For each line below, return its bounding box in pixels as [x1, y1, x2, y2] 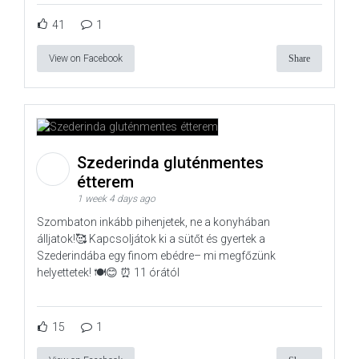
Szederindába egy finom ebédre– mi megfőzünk [37, 249, 276, 263]
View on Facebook [49, 52, 123, 64]
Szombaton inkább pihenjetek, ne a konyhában [37, 216, 270, 229]
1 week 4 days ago [77, 193, 155, 205]
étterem [77, 172, 138, 192]
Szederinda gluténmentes [77, 153, 264, 173]
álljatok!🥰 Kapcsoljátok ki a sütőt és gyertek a [37, 232, 265, 246]
